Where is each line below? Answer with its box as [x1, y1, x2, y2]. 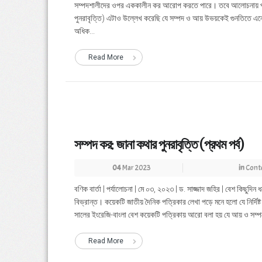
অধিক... [74, 26, 95, 36]
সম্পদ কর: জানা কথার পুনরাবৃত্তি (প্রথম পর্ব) [74, 137, 244, 153]
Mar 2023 [120, 163, 151, 173]
